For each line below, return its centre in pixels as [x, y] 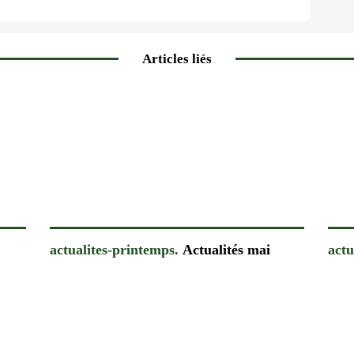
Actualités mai [224, 249]
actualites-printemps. [114, 249]
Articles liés [177, 58]
